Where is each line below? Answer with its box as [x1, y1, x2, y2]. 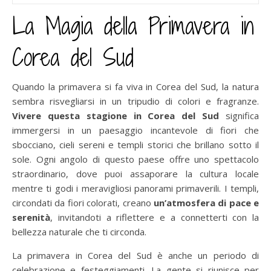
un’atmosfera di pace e [153, 196, 259, 209]
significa [219, 109, 260, 122]
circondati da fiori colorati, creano [12, 196, 154, 209]
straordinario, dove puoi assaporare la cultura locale [12, 167, 259, 180]
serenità [12, 211, 50, 223]
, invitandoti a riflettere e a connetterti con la [50, 211, 259, 223]
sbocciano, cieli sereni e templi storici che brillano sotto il [12, 138, 259, 151]
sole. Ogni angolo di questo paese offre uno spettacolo [12, 152, 259, 165]
